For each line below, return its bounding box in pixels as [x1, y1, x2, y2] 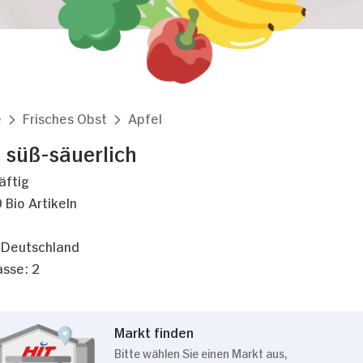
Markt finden [114, 322, 194, 340]
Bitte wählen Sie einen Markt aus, [114, 344, 287, 360]
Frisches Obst [23, 109, 107, 126]
